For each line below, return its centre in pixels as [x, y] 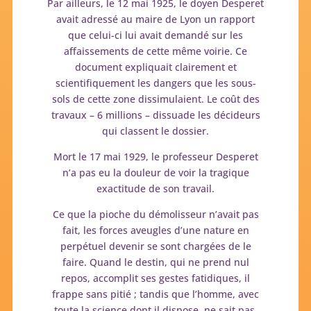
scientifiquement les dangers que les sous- [155, 83]
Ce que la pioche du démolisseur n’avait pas [155, 214]
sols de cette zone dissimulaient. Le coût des [155, 99]
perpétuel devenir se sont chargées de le [155, 246]
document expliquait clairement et [155, 67]
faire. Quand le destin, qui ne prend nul [155, 262]
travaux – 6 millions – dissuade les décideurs [155, 115]
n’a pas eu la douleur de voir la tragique [155, 172]
